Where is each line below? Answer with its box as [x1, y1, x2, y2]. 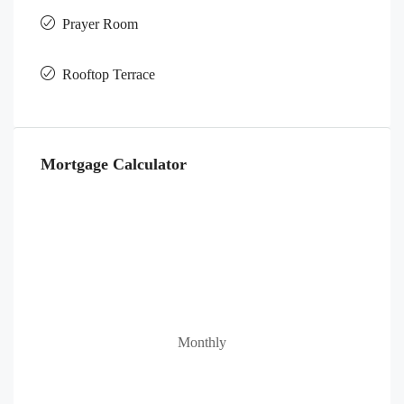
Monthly [178, 334, 226, 350]
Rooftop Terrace [62, 66, 155, 82]
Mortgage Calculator [41, 154, 187, 173]
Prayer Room [62, 15, 138, 32]
